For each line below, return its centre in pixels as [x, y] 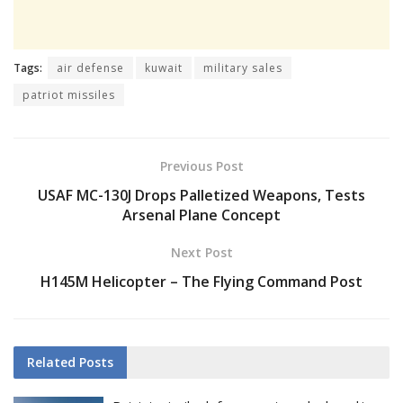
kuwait [164, 67]
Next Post [201, 252]
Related [51, 362]
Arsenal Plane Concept [201, 215]
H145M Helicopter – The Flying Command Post [201, 281]
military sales [243, 67]
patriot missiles [69, 94]
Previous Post [201, 166]
